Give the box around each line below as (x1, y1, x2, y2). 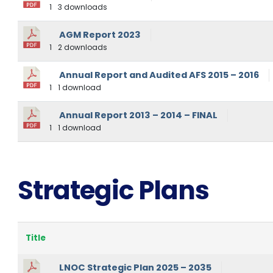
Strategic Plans (17, 172, 209, 209)
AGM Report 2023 (58, 29, 141, 41)
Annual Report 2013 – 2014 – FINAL (58, 109, 218, 122)
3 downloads (55, 2, 107, 13)
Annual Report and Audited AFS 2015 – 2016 (58, 69, 259, 82)
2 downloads (55, 42, 107, 53)
